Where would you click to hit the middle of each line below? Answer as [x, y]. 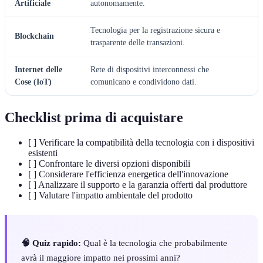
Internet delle [38, 70]
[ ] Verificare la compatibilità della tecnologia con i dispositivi [141, 143]
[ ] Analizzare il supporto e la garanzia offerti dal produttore [138, 185]
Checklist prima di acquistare [94, 118]
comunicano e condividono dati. [144, 82]
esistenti [43, 153]
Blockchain [34, 36]
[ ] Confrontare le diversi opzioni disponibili [109, 164]
